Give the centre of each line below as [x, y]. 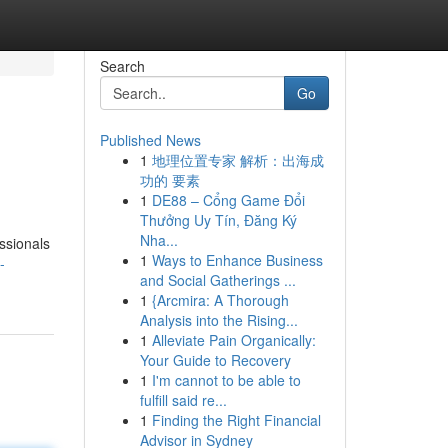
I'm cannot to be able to [226, 380]
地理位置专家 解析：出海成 [237, 160]
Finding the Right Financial [236, 420]
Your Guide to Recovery [215, 360]
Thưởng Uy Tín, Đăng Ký [218, 220]
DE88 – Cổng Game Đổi [228, 200]
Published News [150, 140]
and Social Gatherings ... [217, 280]
